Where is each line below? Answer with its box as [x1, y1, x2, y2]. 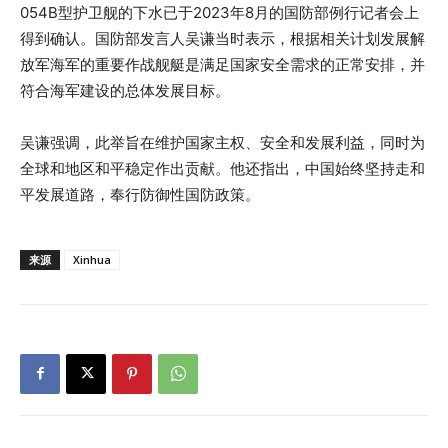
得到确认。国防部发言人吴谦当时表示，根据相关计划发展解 [20, 28, 425, 48]
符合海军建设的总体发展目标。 [20, 80, 230, 100]
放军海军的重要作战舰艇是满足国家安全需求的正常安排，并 [20, 54, 425, 74]
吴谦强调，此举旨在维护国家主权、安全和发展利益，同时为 [20, 132, 425, 152]
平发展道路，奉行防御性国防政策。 [20, 184, 260, 204]
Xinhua [73, 251, 111, 267]
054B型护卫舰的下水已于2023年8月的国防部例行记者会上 [20, 2, 419, 22]
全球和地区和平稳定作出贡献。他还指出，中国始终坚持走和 [20, 158, 425, 178]
